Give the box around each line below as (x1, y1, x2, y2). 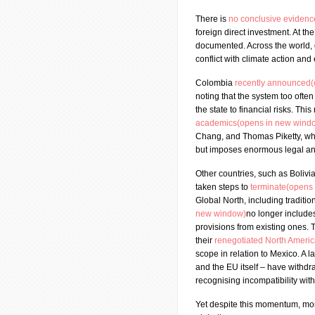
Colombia (195, 78, 235, 88)
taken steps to (195, 182, 250, 192)
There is (195, 14, 229, 24)
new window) (195, 209, 246, 219)
